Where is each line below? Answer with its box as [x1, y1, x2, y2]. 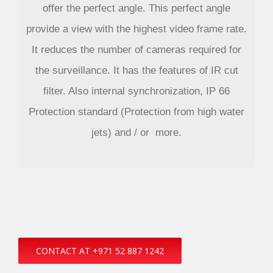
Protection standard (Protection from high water [29, 106, 244, 118]
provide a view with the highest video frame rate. [26, 23, 247, 35]
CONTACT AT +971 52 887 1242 [36, 245, 164, 257]
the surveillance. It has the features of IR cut [35, 65, 238, 77]
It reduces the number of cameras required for [32, 44, 241, 56]
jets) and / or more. [91, 127, 182, 139]
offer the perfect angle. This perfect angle [43, 2, 230, 15]
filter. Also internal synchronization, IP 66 [43, 85, 230, 97]
